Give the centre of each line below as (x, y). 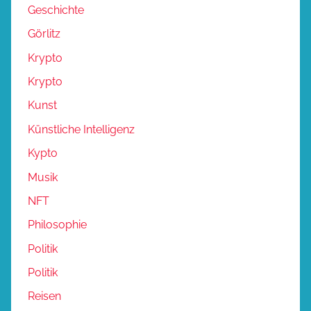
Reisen (44, 296)
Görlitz (44, 34)
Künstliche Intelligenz (81, 129)
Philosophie (57, 225)
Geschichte (56, 10)
